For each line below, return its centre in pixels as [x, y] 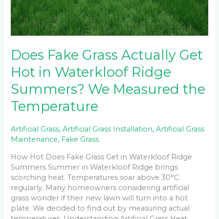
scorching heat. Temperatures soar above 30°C [95, 177]
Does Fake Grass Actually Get [107, 55]
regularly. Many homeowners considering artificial [100, 187]
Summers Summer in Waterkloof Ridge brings [95, 167]
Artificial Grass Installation [108, 129]
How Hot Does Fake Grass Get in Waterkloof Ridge [102, 157]
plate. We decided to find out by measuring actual [100, 208]
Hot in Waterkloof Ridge [91, 72]
